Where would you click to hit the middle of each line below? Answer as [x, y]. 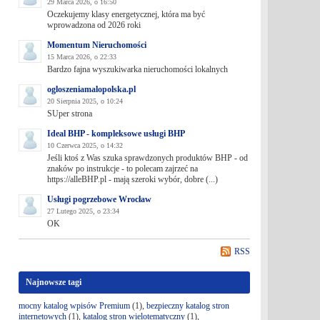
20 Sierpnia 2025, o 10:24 [85, 101]
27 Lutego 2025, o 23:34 [83, 211]
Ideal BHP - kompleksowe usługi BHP [116, 134]
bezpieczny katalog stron [187, 306]
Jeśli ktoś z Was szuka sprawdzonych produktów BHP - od [147, 158]
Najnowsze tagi [53, 282]
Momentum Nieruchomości [96, 45]
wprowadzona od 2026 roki [94, 25]
